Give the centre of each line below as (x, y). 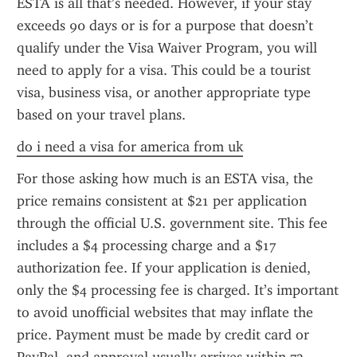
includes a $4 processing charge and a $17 (146, 245)
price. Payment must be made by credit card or (163, 335)
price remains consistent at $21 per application (162, 201)
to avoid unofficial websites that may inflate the (165, 312)
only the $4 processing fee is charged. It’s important (178, 290)
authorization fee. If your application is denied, (164, 268)
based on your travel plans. (101, 115)
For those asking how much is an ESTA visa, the (165, 178)
